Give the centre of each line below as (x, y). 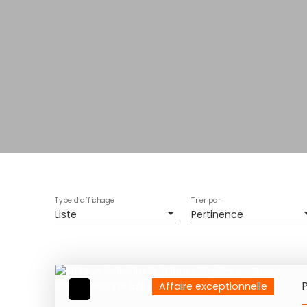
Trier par (206, 201)
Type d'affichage (85, 201)
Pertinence (217, 214)
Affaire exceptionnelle (213, 286)
